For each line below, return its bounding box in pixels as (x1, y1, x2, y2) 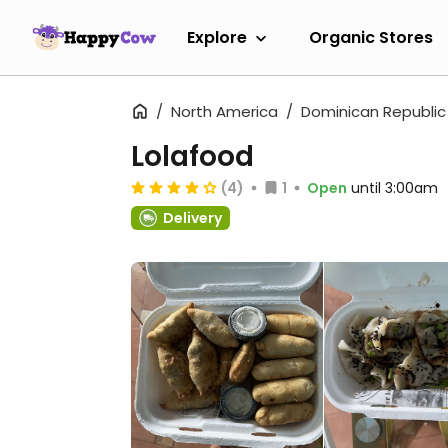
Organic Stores (309, 25, 433, 49)
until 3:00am (351, 178, 438, 198)
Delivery (163, 208, 222, 228)
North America (171, 101, 278, 122)
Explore (187, 25, 247, 49)
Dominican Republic (301, 101, 446, 122)
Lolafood (131, 137, 254, 176)
